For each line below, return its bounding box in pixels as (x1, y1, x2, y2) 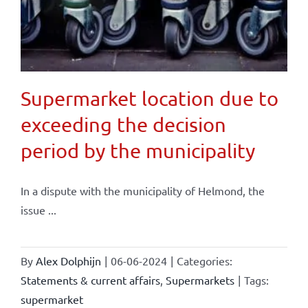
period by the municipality (20, 139, 255, 163)
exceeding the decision (20, 113, 226, 137)
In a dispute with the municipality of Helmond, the (20, 184, 265, 198)
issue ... (20, 203, 56, 217)
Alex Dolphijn (35, 254, 101, 268)
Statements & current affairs (20, 273, 160, 287)
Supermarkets (165, 273, 234, 287)
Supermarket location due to (20, 87, 278, 111)
